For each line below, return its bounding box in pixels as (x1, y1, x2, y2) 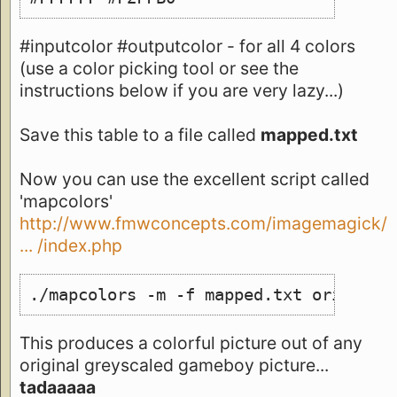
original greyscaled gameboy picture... (19, 354, 329, 376)
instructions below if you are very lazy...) (19, 80, 344, 102)
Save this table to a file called (19, 124, 261, 146)
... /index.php (19, 235, 122, 257)
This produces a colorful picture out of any (19, 331, 362, 354)
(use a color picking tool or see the (19, 58, 299, 80)
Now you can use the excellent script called (19, 168, 370, 191)
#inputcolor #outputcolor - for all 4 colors (19, 35, 355, 58)
